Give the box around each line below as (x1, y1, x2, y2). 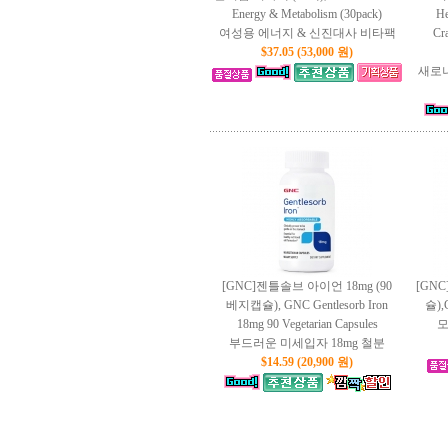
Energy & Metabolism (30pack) (232, 7, 382, 21)
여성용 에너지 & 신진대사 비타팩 (218, 26, 396, 40)
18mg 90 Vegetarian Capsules (236, 317, 378, 331)
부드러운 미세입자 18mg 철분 (229, 336, 385, 350)
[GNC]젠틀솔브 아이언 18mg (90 (222, 279, 392, 293)
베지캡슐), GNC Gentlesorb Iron (226, 298, 388, 312)
